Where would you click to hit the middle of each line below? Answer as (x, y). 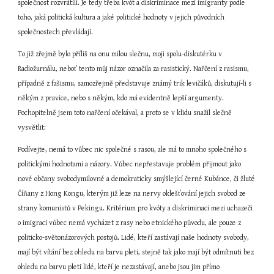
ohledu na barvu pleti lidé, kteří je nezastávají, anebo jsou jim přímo (119, 267)
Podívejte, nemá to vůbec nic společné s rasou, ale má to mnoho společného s (132, 150)
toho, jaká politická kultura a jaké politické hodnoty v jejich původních (121, 17)
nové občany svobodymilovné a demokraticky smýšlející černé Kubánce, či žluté (137, 179)
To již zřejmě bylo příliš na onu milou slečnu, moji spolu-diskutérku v (120, 54)
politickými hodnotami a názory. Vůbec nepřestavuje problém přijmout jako (130, 164)
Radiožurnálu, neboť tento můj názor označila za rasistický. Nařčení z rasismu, (134, 69)
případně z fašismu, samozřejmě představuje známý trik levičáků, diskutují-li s (135, 83)
